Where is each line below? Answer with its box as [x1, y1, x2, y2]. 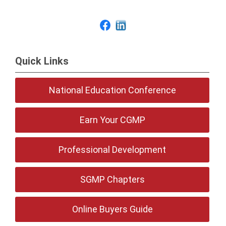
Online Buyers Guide [72, 204, 153, 214]
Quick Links [15, 55, 69, 67]
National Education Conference [48, 85, 176, 95]
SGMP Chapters [80, 174, 145, 185]
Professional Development [59, 144, 166, 155]
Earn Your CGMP [79, 115, 145, 125]
